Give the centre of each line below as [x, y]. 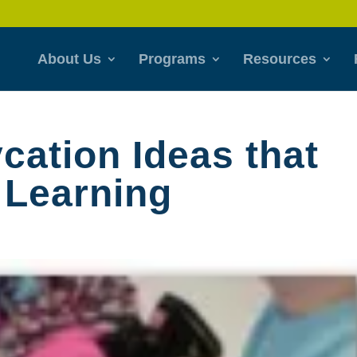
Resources [279, 59]
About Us [69, 59]
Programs [172, 59]
